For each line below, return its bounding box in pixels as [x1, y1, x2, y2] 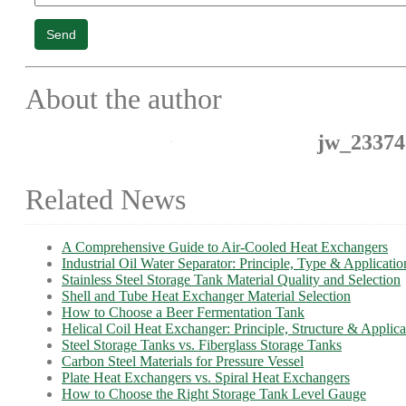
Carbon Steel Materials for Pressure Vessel [62, 353, 304, 369]
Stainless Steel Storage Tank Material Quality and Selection [62, 272, 401, 287]
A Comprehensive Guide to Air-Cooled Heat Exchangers [62, 239, 388, 255]
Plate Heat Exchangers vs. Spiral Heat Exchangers [62, 370, 350, 385]
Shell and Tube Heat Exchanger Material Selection [62, 288, 351, 304]
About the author [25, 82, 222, 115]
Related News [25, 183, 186, 216]
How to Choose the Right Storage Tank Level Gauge [62, 386, 366, 401]
